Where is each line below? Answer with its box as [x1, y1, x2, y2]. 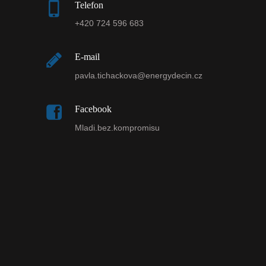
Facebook [74, 103, 112, 114]
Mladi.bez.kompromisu [74, 122, 160, 132]
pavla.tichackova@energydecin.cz [74, 70, 202, 80]
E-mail [74, 52, 100, 62]
